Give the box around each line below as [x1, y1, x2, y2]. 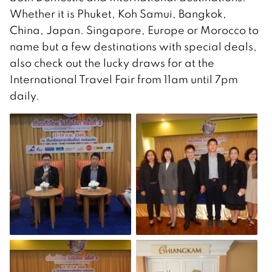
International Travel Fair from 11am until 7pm [10, 72, 238, 87]
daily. [10, 89, 39, 103]
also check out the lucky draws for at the [10, 56, 214, 70]
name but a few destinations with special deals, [10, 39, 257, 54]
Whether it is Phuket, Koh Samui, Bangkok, [10, 7, 226, 21]
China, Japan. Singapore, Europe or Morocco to [10, 23, 259, 38]
